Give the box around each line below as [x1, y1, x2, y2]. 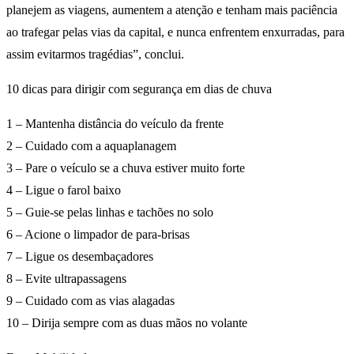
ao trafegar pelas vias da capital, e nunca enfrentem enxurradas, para [6, 25, 345, 40]
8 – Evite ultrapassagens [6, 272, 126, 286]
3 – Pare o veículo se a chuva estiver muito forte [6, 161, 245, 175]
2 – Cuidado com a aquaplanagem [6, 139, 176, 153]
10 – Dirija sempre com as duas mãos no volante [6, 316, 247, 330]
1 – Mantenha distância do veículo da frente [6, 117, 224, 131]
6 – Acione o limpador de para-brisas [6, 228, 190, 242]
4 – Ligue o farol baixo [6, 183, 121, 198]
